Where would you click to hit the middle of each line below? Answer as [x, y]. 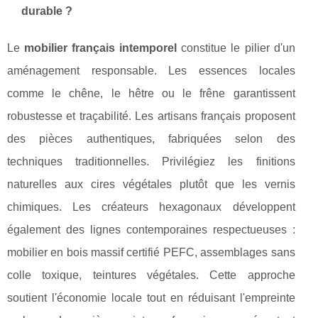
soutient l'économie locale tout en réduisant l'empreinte [151, 298]
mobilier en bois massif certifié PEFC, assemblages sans [151, 253]
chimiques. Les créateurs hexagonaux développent [151, 207]
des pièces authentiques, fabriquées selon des [151, 139]
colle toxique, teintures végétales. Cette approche [151, 275]
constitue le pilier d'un [236, 48]
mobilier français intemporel [101, 48]
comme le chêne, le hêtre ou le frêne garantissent [151, 94]
